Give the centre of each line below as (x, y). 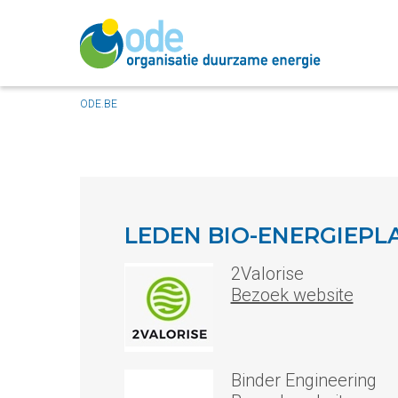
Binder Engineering (303, 380)
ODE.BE (98, 104)
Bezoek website (292, 295)
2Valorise (267, 274)
